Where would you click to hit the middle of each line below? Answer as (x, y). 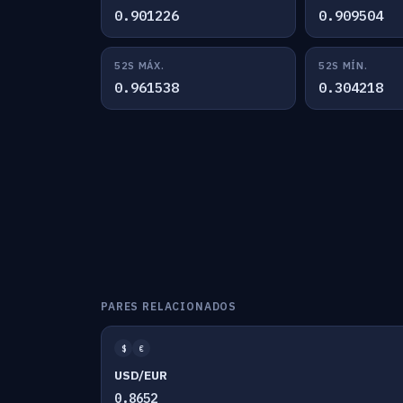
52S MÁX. (139, 66)
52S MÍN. (343, 66)
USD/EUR (141, 375)
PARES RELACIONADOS (169, 306)
